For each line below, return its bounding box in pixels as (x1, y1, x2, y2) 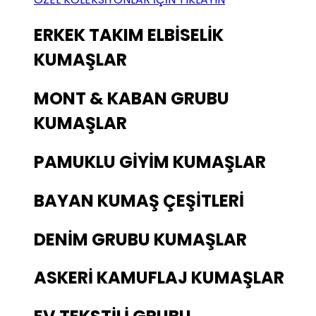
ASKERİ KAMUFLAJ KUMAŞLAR (34, 266, 284, 290)
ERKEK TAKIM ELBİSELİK (34, 23, 224, 47)
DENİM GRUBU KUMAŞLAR (34, 227, 247, 251)
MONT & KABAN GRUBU (34, 86, 229, 110)
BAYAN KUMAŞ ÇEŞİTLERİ (34, 188, 244, 212)
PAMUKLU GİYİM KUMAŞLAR (34, 150, 266, 174)
